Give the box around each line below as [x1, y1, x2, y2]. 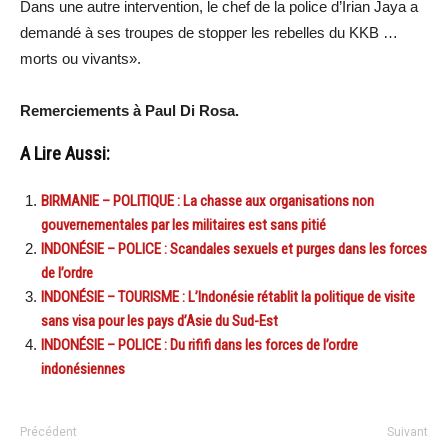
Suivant [387, 425, 428, 440]
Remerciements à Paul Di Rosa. [20, 102, 239, 120]
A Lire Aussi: [20, 143, 110, 166]
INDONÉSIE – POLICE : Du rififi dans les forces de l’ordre [41, 336, 358, 355]
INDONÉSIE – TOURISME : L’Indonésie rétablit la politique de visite [41, 288, 415, 307]
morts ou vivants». [20, 50, 141, 68]
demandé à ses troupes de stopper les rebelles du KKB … [20, 24, 398, 42]
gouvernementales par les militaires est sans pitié [41, 216, 326, 235]
